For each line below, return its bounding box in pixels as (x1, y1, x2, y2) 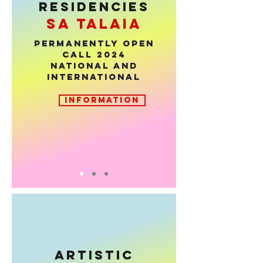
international (47, 71, 141, 82)
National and (50, 60, 138, 71)
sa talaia (46, 15, 142, 32)
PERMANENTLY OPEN (33, 38, 154, 49)
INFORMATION (65, 95, 140, 105)
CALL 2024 (62, 49, 126, 60)
